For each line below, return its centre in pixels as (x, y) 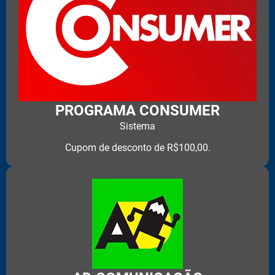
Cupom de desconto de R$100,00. (137, 147)
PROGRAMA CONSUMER (137, 111)
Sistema (137, 126)
